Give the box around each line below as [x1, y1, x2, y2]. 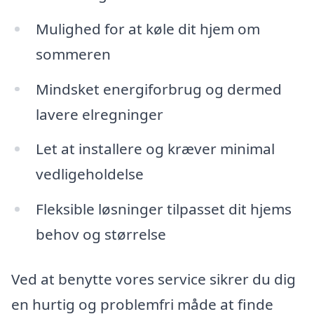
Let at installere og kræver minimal [35, 139, 275, 159]
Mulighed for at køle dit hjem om [35, 18, 260, 39]
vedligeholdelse [35, 164, 144, 184]
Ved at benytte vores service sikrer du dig [11, 268, 296, 289]
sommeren [35, 43, 111, 64]
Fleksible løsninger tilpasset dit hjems [35, 199, 292, 219]
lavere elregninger [35, 104, 163, 124]
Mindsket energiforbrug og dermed [35, 78, 282, 99]
